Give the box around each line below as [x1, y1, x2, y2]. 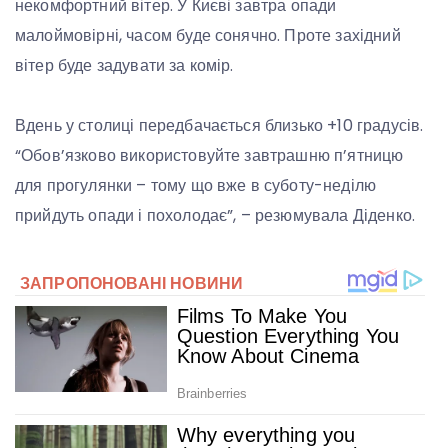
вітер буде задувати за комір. [15, 54, 234, 78]
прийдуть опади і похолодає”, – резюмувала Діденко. [15, 204, 416, 228]
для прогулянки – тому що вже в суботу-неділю [15, 174, 377, 198]
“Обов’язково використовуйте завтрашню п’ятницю [15, 144, 404, 168]
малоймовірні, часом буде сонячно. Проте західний [15, 24, 401, 48]
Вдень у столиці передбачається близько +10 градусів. [15, 114, 424, 138]
